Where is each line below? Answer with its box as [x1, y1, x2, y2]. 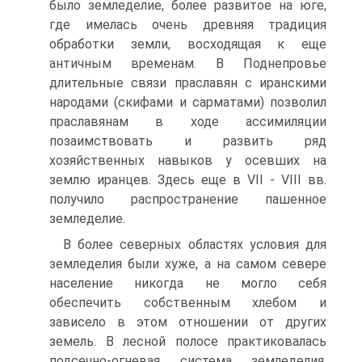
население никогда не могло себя [49, 276, 326, 291]
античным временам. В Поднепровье [49, 56, 326, 71]
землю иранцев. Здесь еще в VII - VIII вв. [49, 172, 326, 187]
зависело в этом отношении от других [49, 314, 326, 330]
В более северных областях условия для [63, 237, 326, 252]
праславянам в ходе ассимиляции [49, 114, 326, 129]
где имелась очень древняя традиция [49, 17, 326, 32]
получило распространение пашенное [49, 192, 326, 207]
